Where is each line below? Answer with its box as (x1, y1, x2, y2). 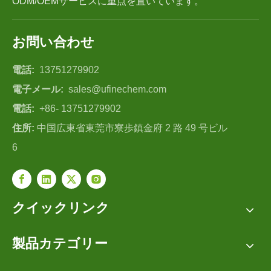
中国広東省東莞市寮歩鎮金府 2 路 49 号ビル (37, 123, 227, 134)
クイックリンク (12, 200, 109, 216)
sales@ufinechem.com (68, 84, 166, 95)
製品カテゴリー (12, 236, 108, 252)
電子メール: (12, 84, 66, 95)
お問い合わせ (12, 34, 94, 50)
